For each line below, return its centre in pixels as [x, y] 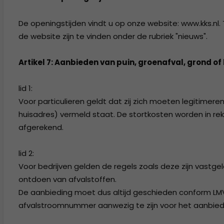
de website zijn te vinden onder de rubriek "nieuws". [113, 36]
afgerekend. [41, 127]
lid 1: [25, 88]
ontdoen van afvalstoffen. [67, 179]
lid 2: [26, 153]
